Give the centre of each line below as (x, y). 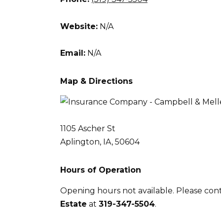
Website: (79, 26)
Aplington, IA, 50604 (100, 142)
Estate (74, 204)
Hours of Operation (101, 170)
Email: (73, 53)
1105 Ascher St (88, 128)
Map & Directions (96, 81)
